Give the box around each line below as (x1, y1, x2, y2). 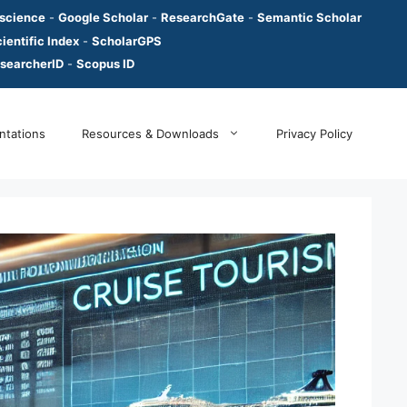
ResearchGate (161, 10, 244, 25)
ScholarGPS (92, 33, 162, 48)
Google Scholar (58, 10, 148, 25)
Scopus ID (76, 56, 134, 71)
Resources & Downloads (82, 125, 219, 141)
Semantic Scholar (257, 10, 362, 25)
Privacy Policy (276, 125, 352, 141)
